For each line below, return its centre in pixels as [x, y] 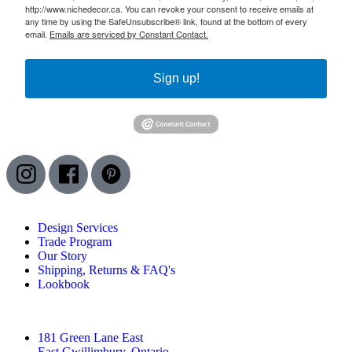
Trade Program [75, 241]
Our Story [62, 255]
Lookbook [64, 284]
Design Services [78, 227]
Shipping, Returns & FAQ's [106, 269]
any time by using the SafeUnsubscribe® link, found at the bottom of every [166, 22]
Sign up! [176, 79]
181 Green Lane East [92, 337]
